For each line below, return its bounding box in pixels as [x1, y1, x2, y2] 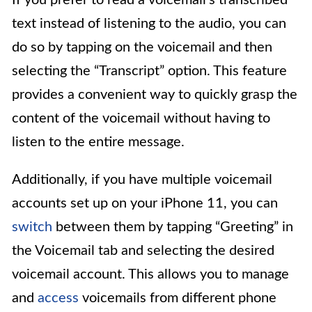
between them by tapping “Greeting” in [52, 220, 293, 235]
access [38, 291, 79, 306]
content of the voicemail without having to [12, 111, 270, 126]
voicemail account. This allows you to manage [12, 267, 289, 282]
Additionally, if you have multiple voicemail [12, 173, 272, 187]
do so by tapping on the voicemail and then [12, 40, 272, 55]
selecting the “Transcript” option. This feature [12, 64, 287, 79]
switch [12, 220, 52, 235]
